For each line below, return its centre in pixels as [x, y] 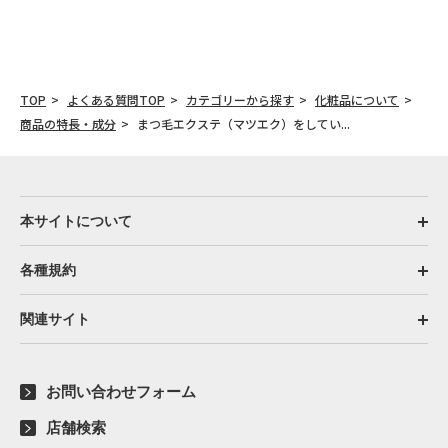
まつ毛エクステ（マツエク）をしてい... [243, 123]
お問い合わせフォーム [121, 391]
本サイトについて [76, 221]
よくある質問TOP [116, 99]
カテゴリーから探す [240, 99]
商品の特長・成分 [68, 123]
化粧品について [357, 99]
